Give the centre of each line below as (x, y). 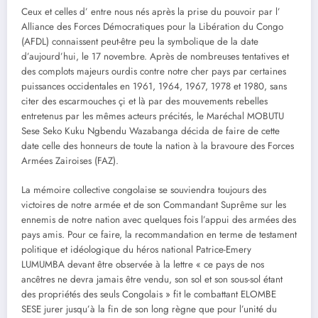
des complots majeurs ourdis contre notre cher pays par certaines (154, 72)
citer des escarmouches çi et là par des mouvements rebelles (144, 102)
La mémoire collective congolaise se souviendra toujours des (144, 190)
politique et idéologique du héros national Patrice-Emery (136, 249)
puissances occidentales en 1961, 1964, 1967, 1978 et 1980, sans (154, 87)
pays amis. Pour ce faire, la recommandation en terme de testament (159, 234)
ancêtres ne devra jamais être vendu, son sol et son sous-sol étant (152, 279)
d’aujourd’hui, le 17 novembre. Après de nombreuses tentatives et (155, 57)
